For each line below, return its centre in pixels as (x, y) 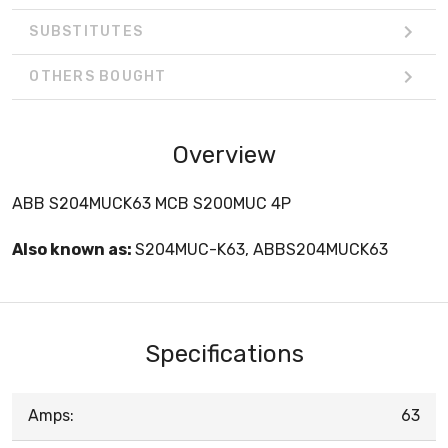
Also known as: (73, 249)
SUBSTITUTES (86, 32)
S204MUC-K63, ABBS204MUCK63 (261, 249)
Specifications (224, 353)
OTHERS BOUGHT (98, 77)
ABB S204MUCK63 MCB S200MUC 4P (151, 203)
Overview (224, 154)
